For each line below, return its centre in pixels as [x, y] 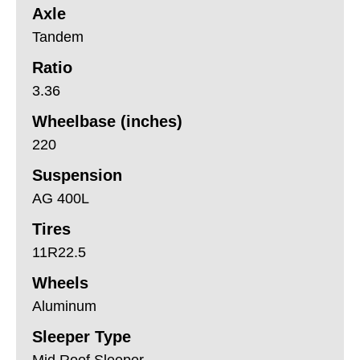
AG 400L [61, 198]
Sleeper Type [82, 336]
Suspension [77, 175]
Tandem [58, 37]
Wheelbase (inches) [107, 121]
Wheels [60, 282]
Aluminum [64, 306]
